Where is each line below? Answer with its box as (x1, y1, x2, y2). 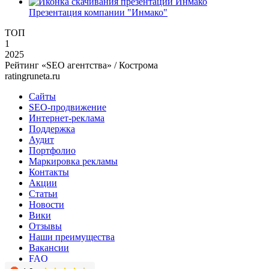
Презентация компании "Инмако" (29, 7, 168, 17)
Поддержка (29, 123, 75, 134)
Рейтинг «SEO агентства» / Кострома (5, 59, 158, 70)
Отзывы (29, 220, 62, 231)
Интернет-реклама (29, 112, 104, 123)
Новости (29, 199, 64, 210)
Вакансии (29, 242, 69, 253)
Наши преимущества (29, 231, 115, 242)
